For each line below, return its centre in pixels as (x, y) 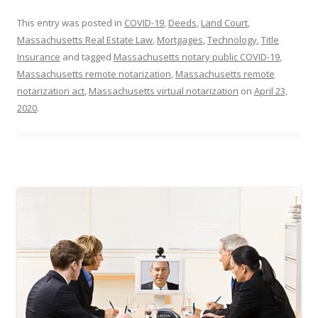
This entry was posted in (71, 23)
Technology (232, 40)
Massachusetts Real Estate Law (85, 40)
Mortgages (180, 40)
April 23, (271, 91)
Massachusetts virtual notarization (164, 91)
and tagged (87, 57)
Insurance (39, 57)
